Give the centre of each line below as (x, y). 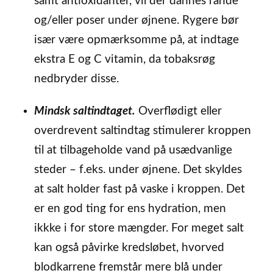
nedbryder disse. (76, 79)
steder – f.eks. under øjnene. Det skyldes (138, 170)
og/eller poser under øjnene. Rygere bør (136, 21)
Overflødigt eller (178, 112)
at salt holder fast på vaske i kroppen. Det (139, 190)
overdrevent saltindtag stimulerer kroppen (142, 131)
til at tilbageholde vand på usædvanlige (133, 151)
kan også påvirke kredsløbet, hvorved (129, 248)
